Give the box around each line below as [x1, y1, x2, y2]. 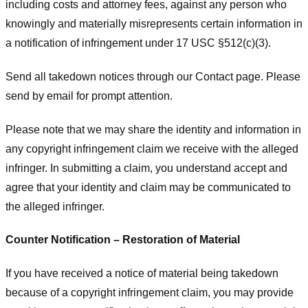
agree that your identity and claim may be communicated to [5, 181, 291, 193]
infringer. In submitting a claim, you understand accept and [5, 162, 287, 174]
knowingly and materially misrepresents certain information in [5, 17, 302, 30]
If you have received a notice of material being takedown [5, 267, 278, 280]
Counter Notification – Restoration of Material [5, 234, 240, 246]
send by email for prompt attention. [5, 89, 173, 102]
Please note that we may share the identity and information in [5, 123, 301, 135]
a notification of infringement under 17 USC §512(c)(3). [5, 36, 271, 49]
